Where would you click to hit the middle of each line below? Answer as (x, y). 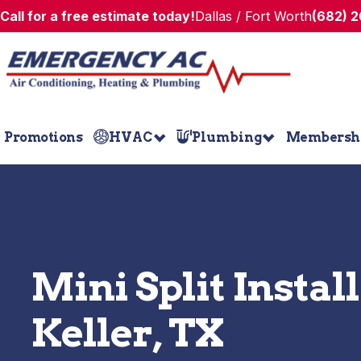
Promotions (43, 137)
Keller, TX (128, 333)
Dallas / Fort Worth (253, 16)
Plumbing (227, 137)
